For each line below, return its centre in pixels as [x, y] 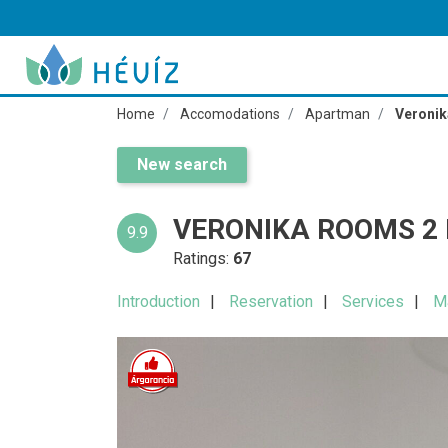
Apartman [337, 114]
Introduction [158, 301]
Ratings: [203, 258]
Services [373, 301]
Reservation [271, 301]
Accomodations [230, 114]
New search [182, 164]
